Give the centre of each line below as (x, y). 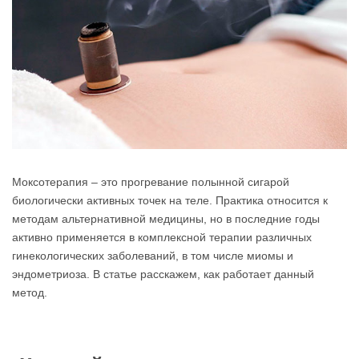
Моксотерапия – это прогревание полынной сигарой (151, 182)
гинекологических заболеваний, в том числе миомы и (153, 255)
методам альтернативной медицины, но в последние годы (166, 218)
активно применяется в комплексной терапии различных (162, 237)
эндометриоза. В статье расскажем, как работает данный (163, 274)
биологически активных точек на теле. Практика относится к (170, 200)
